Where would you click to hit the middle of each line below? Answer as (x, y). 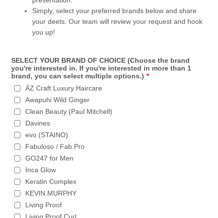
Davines (38, 123)
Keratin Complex (51, 182)
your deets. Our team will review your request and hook (118, 21)
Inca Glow (41, 170)
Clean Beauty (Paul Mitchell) (69, 111)
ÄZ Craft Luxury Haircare (64, 88)
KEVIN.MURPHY (51, 193)
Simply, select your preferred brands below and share (115, 11)
